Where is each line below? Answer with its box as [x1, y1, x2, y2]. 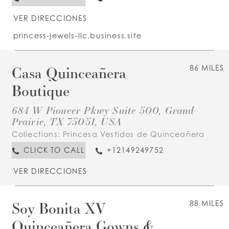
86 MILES [189, 63, 224, 73]
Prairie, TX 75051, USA [11, 114, 122, 128]
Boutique [11, 81, 70, 101]
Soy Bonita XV [11, 198, 106, 218]
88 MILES [189, 199, 224, 208]
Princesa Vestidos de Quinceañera [63, 129, 205, 139]
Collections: [11, 129, 63, 139]
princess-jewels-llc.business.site [13, 31, 142, 40]
